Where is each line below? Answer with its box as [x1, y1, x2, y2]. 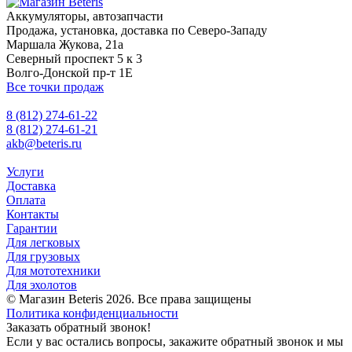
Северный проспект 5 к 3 [6, 51, 142, 65]
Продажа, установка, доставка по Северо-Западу [6, 23, 267, 37]
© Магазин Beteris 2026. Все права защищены [6, 291, 251, 306]
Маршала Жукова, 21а [6, 37, 123, 51]
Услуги [6, 164, 44, 178]
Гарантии [6, 221, 57, 235]
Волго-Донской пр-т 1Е [6, 65, 133, 79]
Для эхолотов [6, 277, 77, 291]
